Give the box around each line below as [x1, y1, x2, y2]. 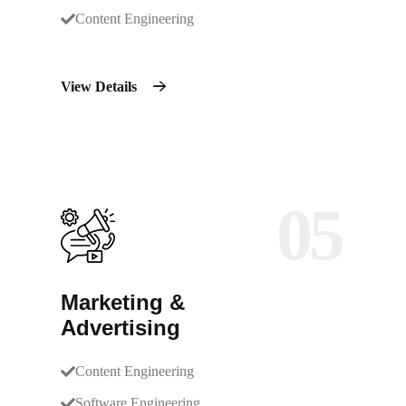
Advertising [61, 315, 180, 340]
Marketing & [61, 290, 185, 314]
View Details [61, 79, 140, 94]
